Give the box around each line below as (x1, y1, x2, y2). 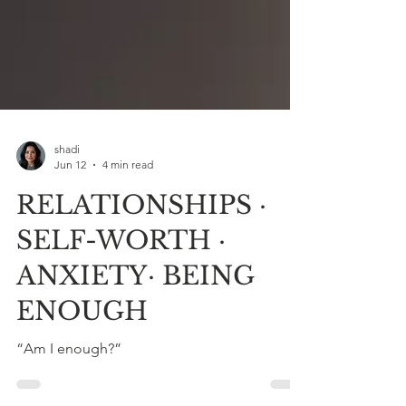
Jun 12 (54, 198, 86, 212)
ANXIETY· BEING (16, 300, 254, 333)
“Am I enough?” (16, 380, 121, 398)
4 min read (102, 198, 153, 212)
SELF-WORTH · (16, 265, 226, 297)
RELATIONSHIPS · (16, 229, 266, 262)
